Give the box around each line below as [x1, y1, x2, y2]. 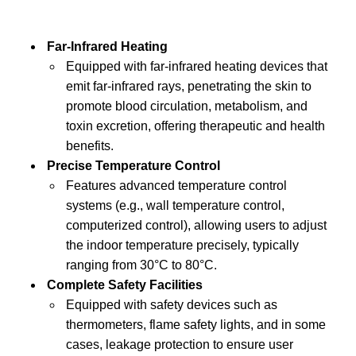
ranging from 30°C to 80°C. [65, 257, 217, 272]
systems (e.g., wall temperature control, [65, 198, 284, 212]
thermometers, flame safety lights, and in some [65, 317, 326, 331]
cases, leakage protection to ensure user [65, 337, 293, 351]
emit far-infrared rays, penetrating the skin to [65, 79, 311, 93]
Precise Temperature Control [46, 158, 220, 172]
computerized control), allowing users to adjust [65, 218, 327, 232]
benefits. [65, 138, 114, 153]
